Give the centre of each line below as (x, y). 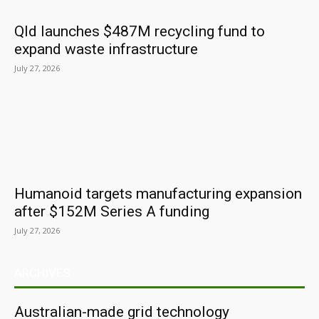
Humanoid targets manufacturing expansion (158, 194)
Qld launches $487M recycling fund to (140, 31)
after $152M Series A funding (112, 211)
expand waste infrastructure (106, 49)
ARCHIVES (42, 273)
